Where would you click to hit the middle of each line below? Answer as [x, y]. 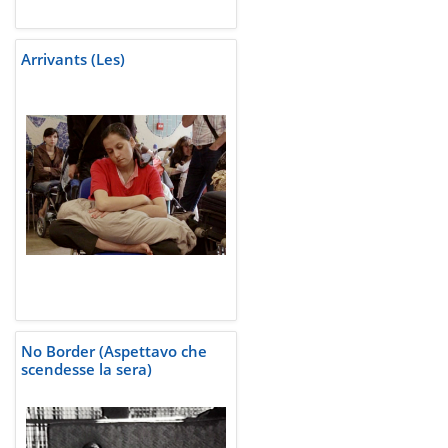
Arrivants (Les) [73, 59]
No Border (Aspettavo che [114, 351]
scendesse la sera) [86, 369]
